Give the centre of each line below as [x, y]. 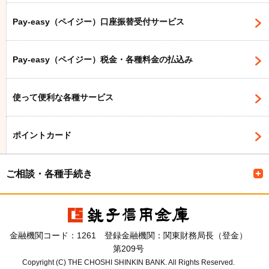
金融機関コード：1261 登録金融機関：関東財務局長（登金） [128, 235]
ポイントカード [42, 135]
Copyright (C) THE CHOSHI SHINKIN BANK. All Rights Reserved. [128, 262]
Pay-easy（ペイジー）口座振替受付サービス [98, 21]
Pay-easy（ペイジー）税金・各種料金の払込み [103, 59]
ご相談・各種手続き [49, 174]
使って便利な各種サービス [63, 97]
